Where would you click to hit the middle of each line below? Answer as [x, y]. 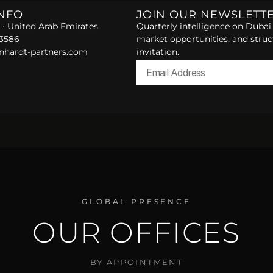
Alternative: [163, 96]
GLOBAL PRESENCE [136, 201]
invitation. [158, 52]
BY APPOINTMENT [136, 262]
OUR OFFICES [136, 232]
